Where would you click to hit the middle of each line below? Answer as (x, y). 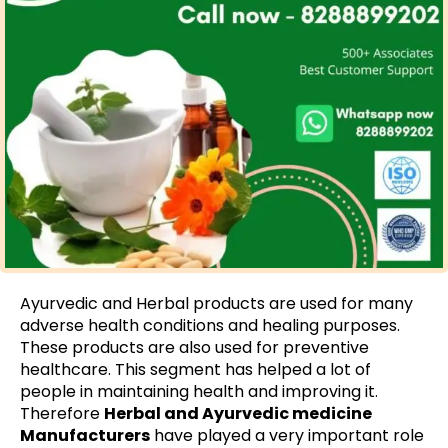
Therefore (62, 414)
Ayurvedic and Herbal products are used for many (216, 304)
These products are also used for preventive (194, 348)
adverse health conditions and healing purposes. (210, 326)
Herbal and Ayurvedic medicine (238, 414)
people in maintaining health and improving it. (199, 392)
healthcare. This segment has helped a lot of (195, 370)
